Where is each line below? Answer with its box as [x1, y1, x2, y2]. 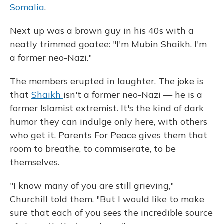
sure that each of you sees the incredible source [10, 207, 213, 218]
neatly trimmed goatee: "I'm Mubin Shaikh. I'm [10, 38, 207, 50]
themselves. [10, 156, 59, 168]
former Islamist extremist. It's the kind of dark [10, 102, 204, 114]
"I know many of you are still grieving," [10, 180, 174, 191]
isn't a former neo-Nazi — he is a [63, 89, 202, 100]
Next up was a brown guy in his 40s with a [10, 25, 194, 36]
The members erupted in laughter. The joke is [10, 75, 203, 87]
